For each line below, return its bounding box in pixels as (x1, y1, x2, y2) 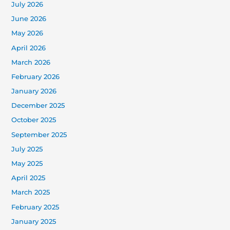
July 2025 (11, 145, 43, 153)
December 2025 (11, 102, 65, 110)
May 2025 (11, 160, 43, 168)
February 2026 (11, 72, 60, 81)
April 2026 (11, 44, 46, 52)
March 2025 (11, 188, 50, 197)
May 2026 (11, 29, 44, 37)
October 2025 (11, 116, 56, 124)
